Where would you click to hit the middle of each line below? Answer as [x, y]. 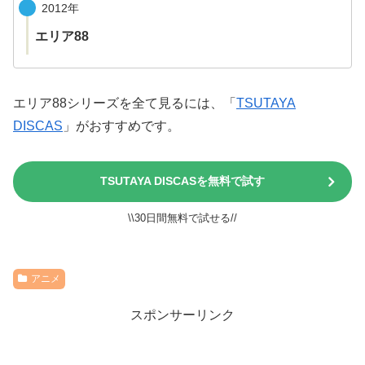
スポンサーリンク [182, 314]
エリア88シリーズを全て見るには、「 [125, 103]
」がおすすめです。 [121, 126]
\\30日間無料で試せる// [182, 218]
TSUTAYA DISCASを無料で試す [182, 180]
